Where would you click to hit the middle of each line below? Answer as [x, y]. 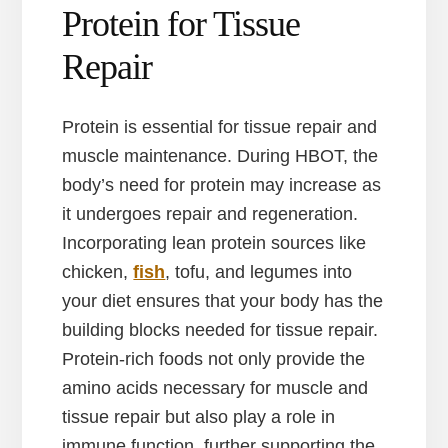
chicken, [98, 271]
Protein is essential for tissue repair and [220, 126]
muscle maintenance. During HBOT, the [220, 155]
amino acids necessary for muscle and [215, 387]
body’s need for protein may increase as [222, 184]
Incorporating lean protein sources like [214, 242]
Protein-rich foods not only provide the [214, 358]
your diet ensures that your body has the [223, 300]
